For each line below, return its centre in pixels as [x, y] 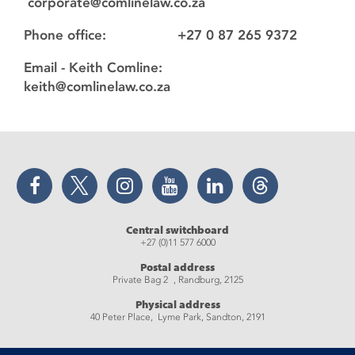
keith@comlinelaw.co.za [97, 87]
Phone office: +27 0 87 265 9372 [160, 35]
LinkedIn [241, 174]
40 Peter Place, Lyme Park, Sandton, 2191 [177, 317]
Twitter [102, 174]
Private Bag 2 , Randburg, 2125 [177, 280]
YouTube [195, 174]
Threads [285, 174]
